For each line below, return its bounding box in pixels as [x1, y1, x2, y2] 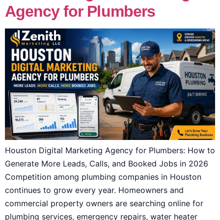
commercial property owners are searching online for [5, 198, 203, 208]
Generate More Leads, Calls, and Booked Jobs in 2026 [5, 158, 208, 168]
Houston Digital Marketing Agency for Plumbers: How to [5, 145, 215, 155]
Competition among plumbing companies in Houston [5, 171, 201, 182]
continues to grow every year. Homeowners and [5, 185, 184, 195]
